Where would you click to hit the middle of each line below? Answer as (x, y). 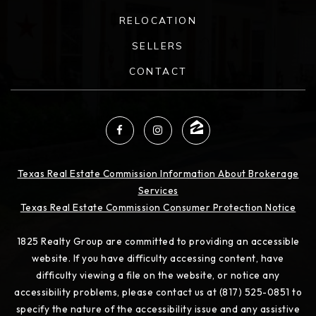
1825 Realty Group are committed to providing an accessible (158, 242)
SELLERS (158, 45)
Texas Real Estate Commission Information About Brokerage (158, 174)
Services (158, 191)
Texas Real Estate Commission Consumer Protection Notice (158, 208)
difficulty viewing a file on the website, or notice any (158, 275)
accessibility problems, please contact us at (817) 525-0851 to (158, 292)
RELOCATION (158, 20)
